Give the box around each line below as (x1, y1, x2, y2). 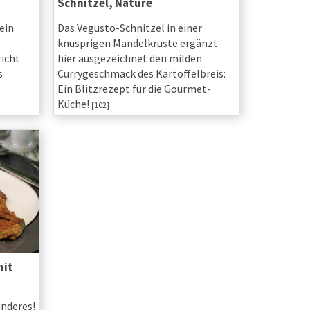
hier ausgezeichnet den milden (57, 51, 202, 66)
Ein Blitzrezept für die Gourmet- (57, 82, 211, 96)
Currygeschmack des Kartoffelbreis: (57, 66, 226, 81)
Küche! (57, 97, 91, 111)
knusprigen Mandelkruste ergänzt (57, 36, 218, 51)
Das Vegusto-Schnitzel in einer (57, 21, 202, 35)
